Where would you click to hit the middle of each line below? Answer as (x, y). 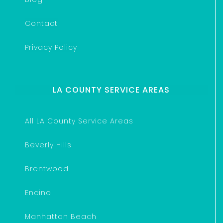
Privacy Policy (51, 47)
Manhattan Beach (61, 217)
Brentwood (47, 169)
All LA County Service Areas (79, 121)
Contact (41, 23)
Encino (38, 193)
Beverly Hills (48, 145)
